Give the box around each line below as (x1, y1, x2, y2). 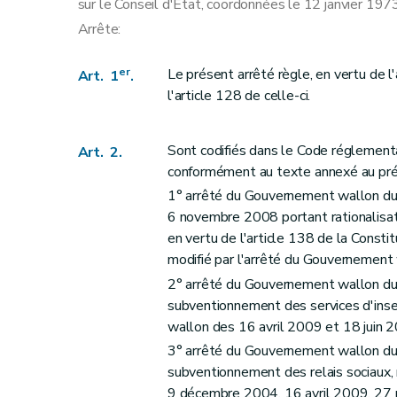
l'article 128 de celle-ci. (167, 86, 311, 105)
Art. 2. (77, 143, 123, 163)
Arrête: (77, 19, 121, 39)
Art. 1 (77, 66, 120, 86)
